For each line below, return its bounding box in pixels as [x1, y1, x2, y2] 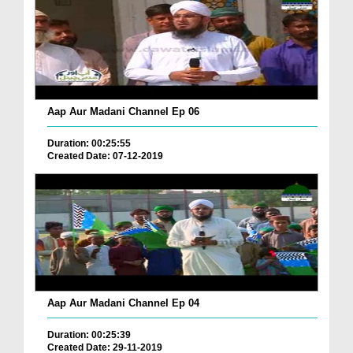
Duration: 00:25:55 [47, 138, 131, 150]
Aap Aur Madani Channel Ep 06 [47, 106, 199, 118]
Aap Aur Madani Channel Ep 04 [47, 296, 199, 309]
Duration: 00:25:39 [47, 329, 131, 340]
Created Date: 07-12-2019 [47, 150, 163, 162]
